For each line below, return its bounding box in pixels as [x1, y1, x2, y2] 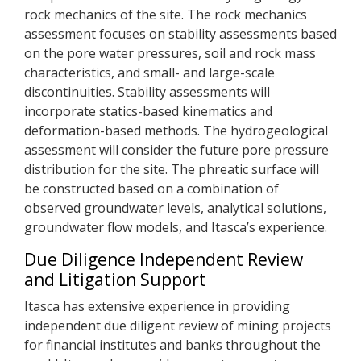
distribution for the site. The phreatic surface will [24, 160, 319, 178]
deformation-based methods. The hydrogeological [24, 122, 328, 139]
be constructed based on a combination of [24, 180, 279, 197]
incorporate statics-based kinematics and [24, 102, 272, 120]
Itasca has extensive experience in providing [24, 297, 290, 315]
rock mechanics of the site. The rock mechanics [24, 6, 307, 23]
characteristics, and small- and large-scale [24, 64, 275, 81]
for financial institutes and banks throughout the [24, 336, 321, 354]
